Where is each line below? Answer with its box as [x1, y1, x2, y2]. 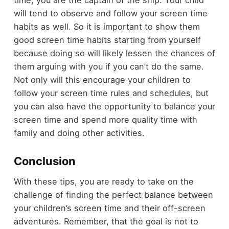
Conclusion [13, 154, 76, 168]
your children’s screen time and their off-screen [13, 203, 205, 214]
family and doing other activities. [13, 127, 145, 138]
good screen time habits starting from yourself [13, 34, 201, 45]
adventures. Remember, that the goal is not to [13, 216, 198, 227]
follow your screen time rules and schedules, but [13, 87, 209, 98]
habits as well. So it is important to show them [13, 21, 200, 32]
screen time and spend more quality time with [13, 114, 197, 125]
